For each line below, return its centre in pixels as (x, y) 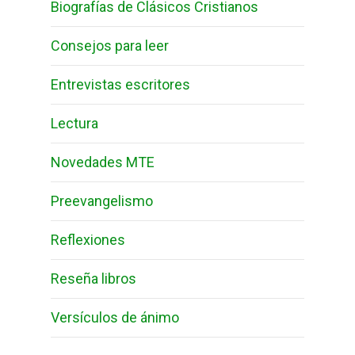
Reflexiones (88, 240)
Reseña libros (94, 279)
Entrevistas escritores (120, 85)
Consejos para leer (110, 46)
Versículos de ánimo (115, 318)
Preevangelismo (102, 201)
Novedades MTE (103, 162)
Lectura (74, 124)
